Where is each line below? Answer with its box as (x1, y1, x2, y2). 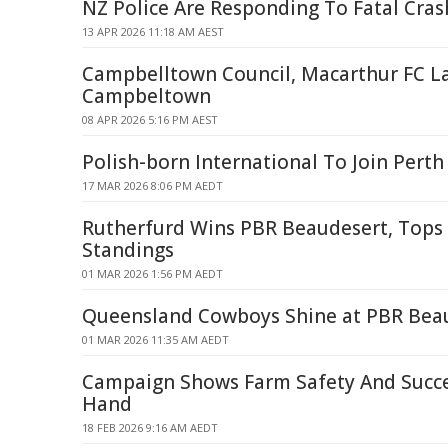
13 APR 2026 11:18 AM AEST (82, 24, 224, 39)
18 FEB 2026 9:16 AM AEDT (82, 420, 218, 435)
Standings (82, 237, 174, 263)
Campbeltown (82, 83, 211, 109)
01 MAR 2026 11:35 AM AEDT (82, 332, 229, 347)
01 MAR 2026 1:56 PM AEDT (82, 266, 223, 281)
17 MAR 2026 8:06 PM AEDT (82, 178, 223, 193)
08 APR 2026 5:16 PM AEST (82, 112, 218, 127)
